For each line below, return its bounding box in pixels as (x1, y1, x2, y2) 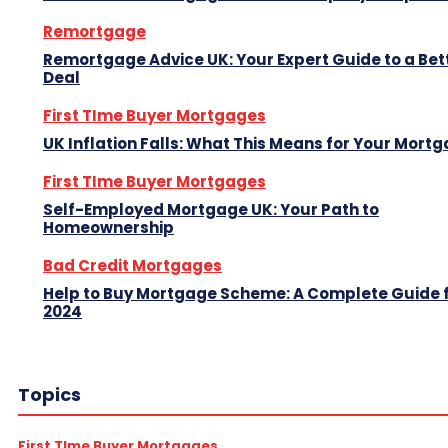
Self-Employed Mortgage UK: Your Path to (43, 198, 379, 220)
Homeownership (43, 216, 174, 238)
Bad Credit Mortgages (43, 254, 222, 276)
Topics (18, 381, 81, 407)
